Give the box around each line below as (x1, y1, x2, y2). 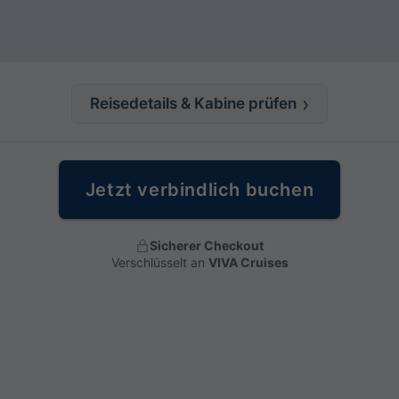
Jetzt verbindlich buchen (85, 179, 314, 200)
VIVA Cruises (208, 255, 289, 270)
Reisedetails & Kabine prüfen (90, 94, 297, 112)
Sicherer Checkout (150, 238, 264, 253)
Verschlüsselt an (110, 255, 208, 270)
